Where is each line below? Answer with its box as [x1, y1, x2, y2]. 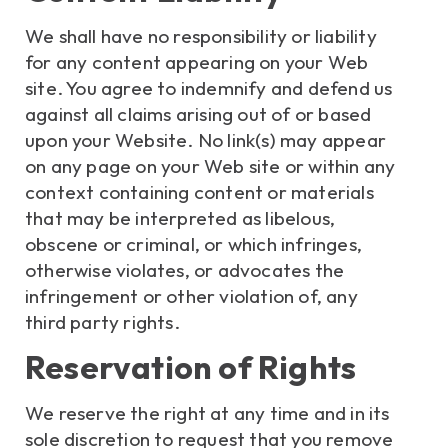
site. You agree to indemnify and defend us [25, 75, 393, 100]
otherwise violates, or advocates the [25, 257, 345, 282]
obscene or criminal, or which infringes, [25, 231, 363, 256]
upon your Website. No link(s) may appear [25, 127, 387, 152]
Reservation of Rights [25, 346, 357, 388]
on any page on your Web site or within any [25, 153, 396, 178]
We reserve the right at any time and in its [25, 401, 390, 426]
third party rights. [25, 309, 180, 334]
